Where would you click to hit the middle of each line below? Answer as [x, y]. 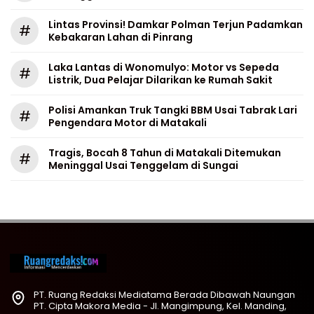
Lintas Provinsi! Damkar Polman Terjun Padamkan [176, 25]
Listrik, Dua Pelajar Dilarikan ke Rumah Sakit [161, 80]
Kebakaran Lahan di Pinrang [121, 37]
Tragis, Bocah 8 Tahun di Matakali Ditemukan [165, 153]
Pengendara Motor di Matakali [129, 123]
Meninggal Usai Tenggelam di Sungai [143, 166]
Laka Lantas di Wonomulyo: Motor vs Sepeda [164, 68]
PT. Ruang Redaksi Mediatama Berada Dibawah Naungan [164, 295]
